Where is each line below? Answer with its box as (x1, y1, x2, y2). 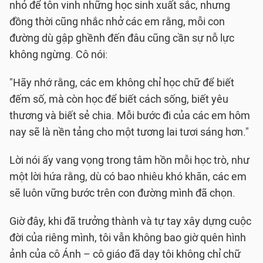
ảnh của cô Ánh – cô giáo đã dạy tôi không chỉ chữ (9, 248, 241, 261)
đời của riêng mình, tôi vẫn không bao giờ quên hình (9, 231, 246, 245)
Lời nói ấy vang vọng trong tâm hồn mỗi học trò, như (9, 154, 249, 167)
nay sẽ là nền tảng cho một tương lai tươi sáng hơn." (9, 126, 249, 139)
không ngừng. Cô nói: (9, 48, 107, 62)
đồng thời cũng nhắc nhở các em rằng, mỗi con (9, 15, 225, 29)
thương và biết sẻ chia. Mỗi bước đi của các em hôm (9, 109, 250, 123)
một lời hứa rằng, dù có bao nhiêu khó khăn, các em (9, 170, 247, 184)
